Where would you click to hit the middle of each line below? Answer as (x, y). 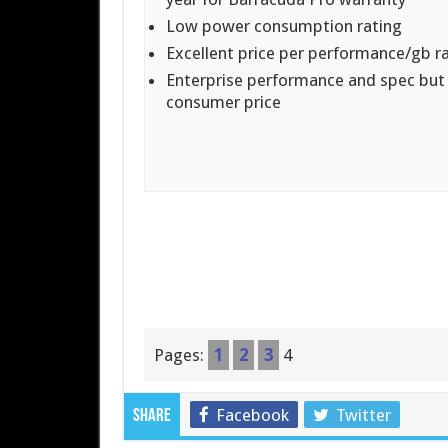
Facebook (252, 414)
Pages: (180, 354)
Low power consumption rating (284, 26)
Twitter (363, 414)
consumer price (224, 102)
